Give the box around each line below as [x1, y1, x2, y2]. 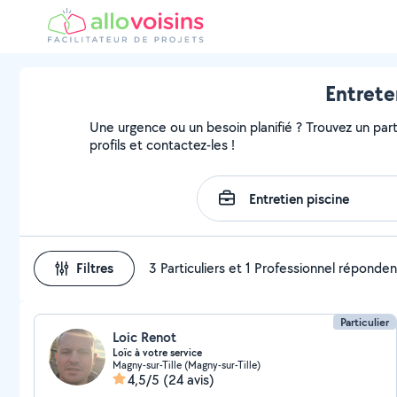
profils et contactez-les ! [90, 136, 236, 154]
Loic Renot [113, 328, 176, 346]
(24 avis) [163, 370, 214, 389]
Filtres [76, 259, 113, 277]
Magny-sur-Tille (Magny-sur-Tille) [113, 358, 261, 371]
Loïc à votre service [113, 346, 202, 360]
